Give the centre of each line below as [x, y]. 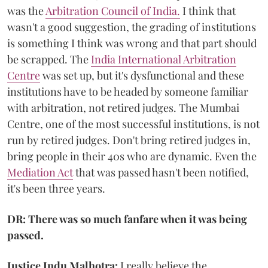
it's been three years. [56, 188]
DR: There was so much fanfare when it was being [127, 219]
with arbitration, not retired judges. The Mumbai [123, 107]
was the [26, 10]
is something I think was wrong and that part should [132, 43]
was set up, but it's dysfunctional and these [142, 75]
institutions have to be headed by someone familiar [128, 91]
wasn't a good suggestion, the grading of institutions [132, 27]
